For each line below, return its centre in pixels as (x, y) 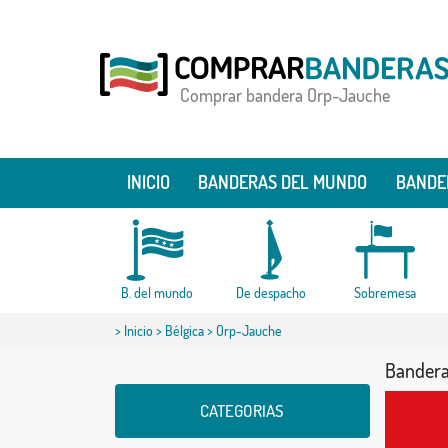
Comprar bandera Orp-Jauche (284, 95)
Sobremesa (384, 292)
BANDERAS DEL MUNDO (283, 182)
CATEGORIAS (242, 410)
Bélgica (184, 330)
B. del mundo (156, 292)
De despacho (270, 292)
